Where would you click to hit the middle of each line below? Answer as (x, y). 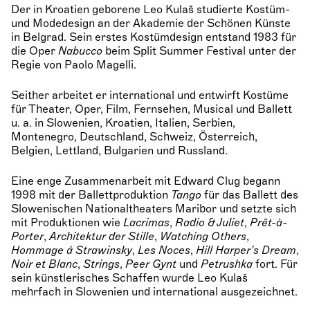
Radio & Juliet (210, 222)
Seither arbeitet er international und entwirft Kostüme (150, 95)
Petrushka (227, 264)
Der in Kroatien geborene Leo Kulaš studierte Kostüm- (151, 9)
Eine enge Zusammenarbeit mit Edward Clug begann (146, 181)
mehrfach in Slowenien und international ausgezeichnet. (154, 292)
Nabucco (80, 51)
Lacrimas (146, 222)
